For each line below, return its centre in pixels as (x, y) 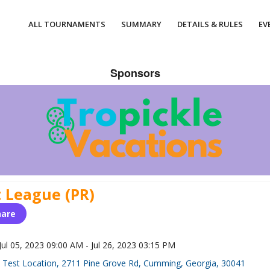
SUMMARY (141, 24)
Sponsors (135, 73)
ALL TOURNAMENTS (67, 24)
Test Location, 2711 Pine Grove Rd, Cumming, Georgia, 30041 (124, 263)
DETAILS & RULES (210, 24)
